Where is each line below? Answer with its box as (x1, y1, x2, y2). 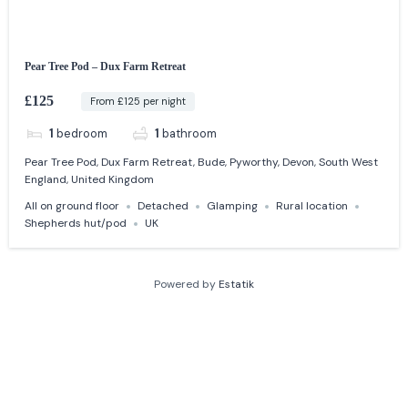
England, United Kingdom (25, 172, 155, 188)
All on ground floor (25, 199, 120, 214)
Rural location (276, 199, 349, 214)
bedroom (56, 125, 107, 141)
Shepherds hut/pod (25, 216, 127, 231)
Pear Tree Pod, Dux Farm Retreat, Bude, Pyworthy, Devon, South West (25, 155, 379, 170)
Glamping (207, 199, 259, 214)
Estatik (219, 277, 254, 292)
